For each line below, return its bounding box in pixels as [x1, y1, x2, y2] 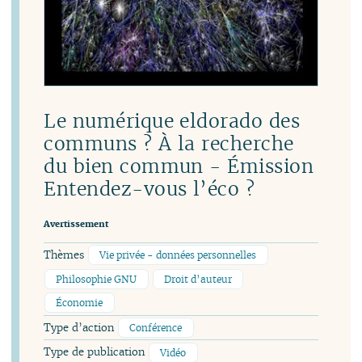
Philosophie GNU [56, 272, 137, 285]
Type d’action [44, 320, 118, 335]
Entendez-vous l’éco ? [44, 175, 255, 201]
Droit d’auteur [164, 272, 233, 285]
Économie [56, 297, 103, 309]
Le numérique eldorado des [44, 107, 301, 133]
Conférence [129, 321, 183, 334]
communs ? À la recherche [44, 130, 294, 156]
